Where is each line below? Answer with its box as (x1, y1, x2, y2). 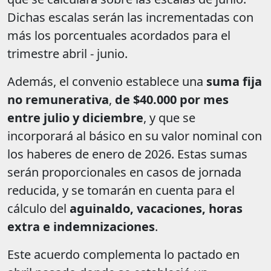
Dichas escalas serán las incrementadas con (7, 9, 253, 26)
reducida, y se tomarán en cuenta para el (7, 182, 235, 199)
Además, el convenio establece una (7, 73, 206, 90)
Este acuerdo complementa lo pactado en (7, 246, 240, 263)
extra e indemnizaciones (7, 218, 155, 235)
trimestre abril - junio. (7, 45, 128, 62)
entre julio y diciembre (7, 109, 143, 126)
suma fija (206, 73, 262, 90)
